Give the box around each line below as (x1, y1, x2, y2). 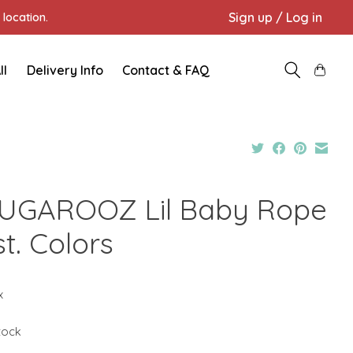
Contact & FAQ (122, 61, 210, 78)
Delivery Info (26, 61, 103, 78)
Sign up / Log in (228, 9, 322, 25)
